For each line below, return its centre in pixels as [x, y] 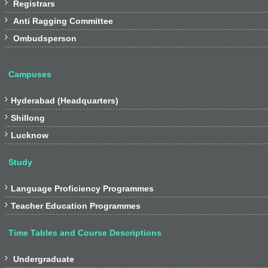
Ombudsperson [45, 38]
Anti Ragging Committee [63, 21]
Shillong [28, 118]
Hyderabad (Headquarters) [65, 100]
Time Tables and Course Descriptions [85, 233]
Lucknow [30, 135]
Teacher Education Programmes [76, 206]
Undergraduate [42, 259]
